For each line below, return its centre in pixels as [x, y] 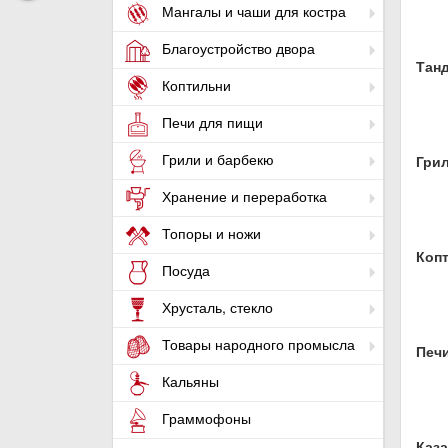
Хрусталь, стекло [215, 307]
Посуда [184, 270]
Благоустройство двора [236, 48]
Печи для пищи [210, 122]
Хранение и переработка [242, 196]
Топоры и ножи [209, 233]
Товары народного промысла [256, 344]
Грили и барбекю [216, 159]
